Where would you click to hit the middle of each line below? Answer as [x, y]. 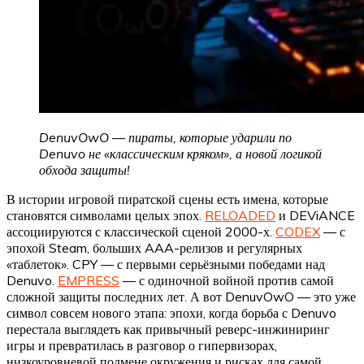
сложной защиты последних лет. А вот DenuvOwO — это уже [181, 296]
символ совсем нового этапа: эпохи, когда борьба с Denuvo [171, 312]
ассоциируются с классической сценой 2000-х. [141, 231]
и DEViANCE [315, 215]
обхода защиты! [84, 169]
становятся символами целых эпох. [106, 215]
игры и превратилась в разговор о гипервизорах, [142, 345]
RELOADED [240, 215]
